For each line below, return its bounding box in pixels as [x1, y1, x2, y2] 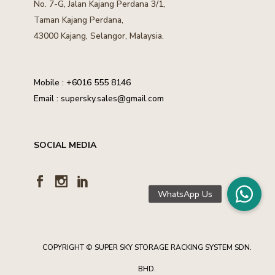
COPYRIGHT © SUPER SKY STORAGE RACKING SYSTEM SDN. [42, 242, 252, 252]
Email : [34, 93, 61, 104]
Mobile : [34, 77, 66, 88]
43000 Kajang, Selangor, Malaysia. [34, 30, 164, 42]
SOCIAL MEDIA [34, 139, 96, 151]
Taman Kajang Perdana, [34, 14, 123, 26]
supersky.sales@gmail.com [61, 93, 164, 104]
